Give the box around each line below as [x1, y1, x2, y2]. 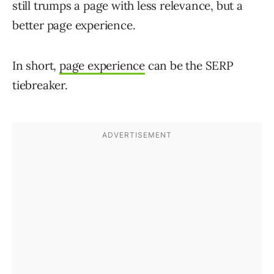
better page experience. [12, 18, 136, 33]
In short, [12, 58, 60, 73]
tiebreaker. [12, 78, 68, 93]
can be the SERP [145, 58, 234, 73]
